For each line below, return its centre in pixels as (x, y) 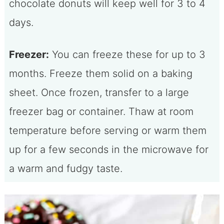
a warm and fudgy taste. (65, 168)
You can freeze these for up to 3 (127, 54)
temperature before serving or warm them (107, 130)
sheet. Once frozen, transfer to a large (99, 92)
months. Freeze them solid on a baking (100, 73)
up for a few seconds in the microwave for (108, 149)
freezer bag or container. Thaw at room (101, 111)
